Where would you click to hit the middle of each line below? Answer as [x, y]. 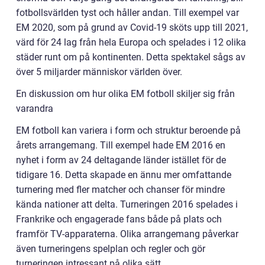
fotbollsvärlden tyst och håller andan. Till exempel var [127, 12]
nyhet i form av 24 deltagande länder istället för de [121, 160]
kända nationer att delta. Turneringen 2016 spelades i [127, 204]
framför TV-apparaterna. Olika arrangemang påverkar [127, 234]
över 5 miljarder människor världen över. [99, 72]
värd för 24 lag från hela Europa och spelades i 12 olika [131, 42]
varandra [35, 108]
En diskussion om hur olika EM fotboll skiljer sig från [125, 93]
